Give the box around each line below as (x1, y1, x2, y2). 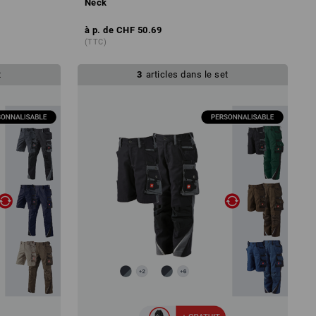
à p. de (84, 24, 114, 35)
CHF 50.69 (116, 24, 162, 35)
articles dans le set (145, 68, 229, 80)
